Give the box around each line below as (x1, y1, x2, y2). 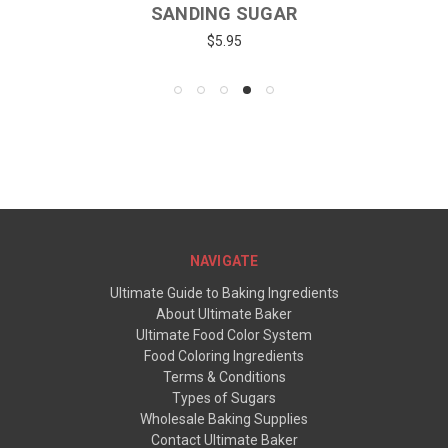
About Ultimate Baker (156, 306, 292, 323)
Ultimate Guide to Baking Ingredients (109, 285, 339, 302)
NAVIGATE (189, 253, 259, 270)
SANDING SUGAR (150, 2, 298, 24)
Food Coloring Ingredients (144, 348, 304, 365)
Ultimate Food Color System (136, 327, 312, 344)
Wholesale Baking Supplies (140, 411, 308, 428)
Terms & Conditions (162, 369, 286, 386)
